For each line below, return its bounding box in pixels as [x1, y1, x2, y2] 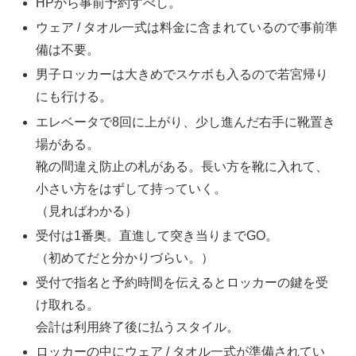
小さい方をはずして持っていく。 [36, 181, 227, 195]
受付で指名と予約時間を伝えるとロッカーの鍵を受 [36, 275, 329, 289]
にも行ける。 [36, 90, 113, 104]
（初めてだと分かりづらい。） [36, 250, 215, 265]
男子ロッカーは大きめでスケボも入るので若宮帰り [36, 68, 329, 82]
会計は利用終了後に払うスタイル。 [36, 319, 240, 334]
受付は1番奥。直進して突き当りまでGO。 [36, 228, 279, 242]
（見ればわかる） [36, 203, 138, 218]
